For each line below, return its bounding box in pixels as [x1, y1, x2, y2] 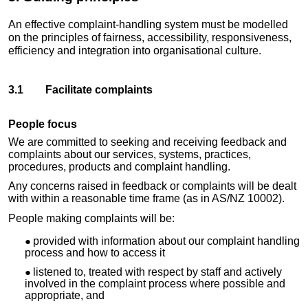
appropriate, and [25, 289, 104, 301]
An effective [8, 18, 68, 30]
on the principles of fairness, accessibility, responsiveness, [8, 31, 291, 43]
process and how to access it [25, 247, 165, 259]
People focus [8, 118, 77, 130]
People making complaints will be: [8, 212, 175, 225]
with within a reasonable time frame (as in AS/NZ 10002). [8, 192, 285, 205]
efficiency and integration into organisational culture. [8, 44, 261, 56]
